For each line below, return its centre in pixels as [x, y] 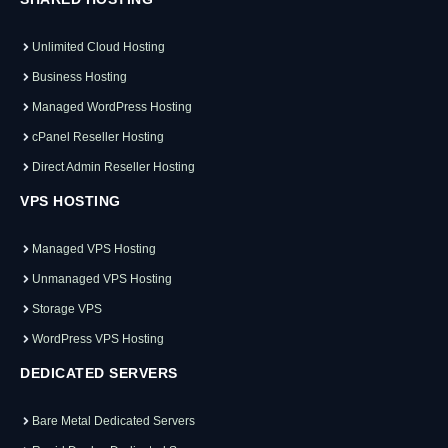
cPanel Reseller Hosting [98, 137]
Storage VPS [67, 309]
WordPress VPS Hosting [98, 339]
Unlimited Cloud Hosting [98, 47]
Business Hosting [79, 77]
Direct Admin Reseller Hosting [113, 167]
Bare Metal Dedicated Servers [113, 421]
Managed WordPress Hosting [112, 107]
